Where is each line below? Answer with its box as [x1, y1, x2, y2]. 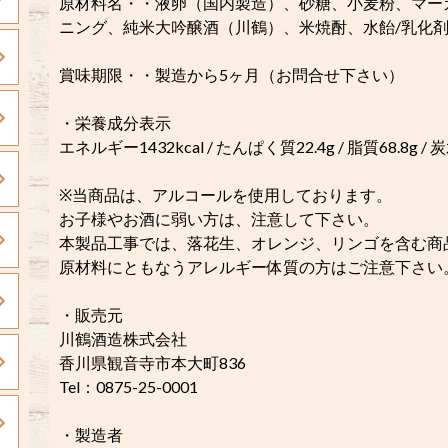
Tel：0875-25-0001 [59, 377, 198, 396]
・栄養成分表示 [59, 113, 171, 132]
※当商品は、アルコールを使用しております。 [59, 185, 392, 204]
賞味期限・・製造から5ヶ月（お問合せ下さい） [59, 65, 404, 84]
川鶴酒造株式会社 [59, 329, 187, 348]
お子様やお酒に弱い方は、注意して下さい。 [59, 209, 379, 228]
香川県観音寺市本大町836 [59, 353, 246, 372]
